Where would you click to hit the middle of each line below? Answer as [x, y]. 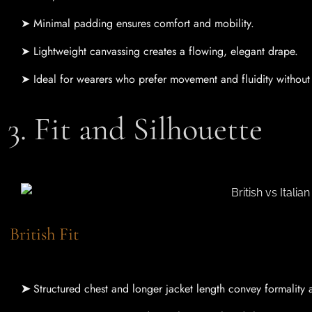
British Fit [55, 234]
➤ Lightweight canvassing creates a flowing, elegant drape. [159, 52]
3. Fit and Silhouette [148, 129]
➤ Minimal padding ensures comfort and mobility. [138, 24]
